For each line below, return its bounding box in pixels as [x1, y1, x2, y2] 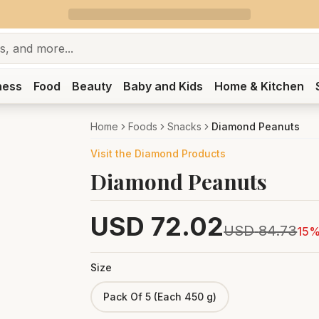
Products [179, 147, 226, 159]
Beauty [71, 79, 112, 93]
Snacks [167, 120, 202, 132]
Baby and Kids [122, 79, 203, 93]
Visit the [90, 147, 135, 159]
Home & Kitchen [214, 79, 304, 93]
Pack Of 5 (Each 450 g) [103, 291, 217, 303]
